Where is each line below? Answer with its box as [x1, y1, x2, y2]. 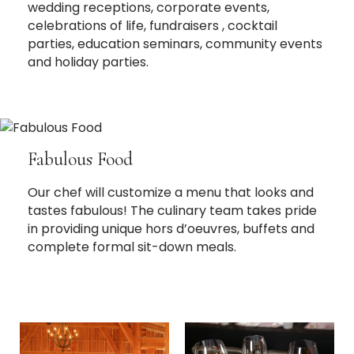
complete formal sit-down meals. [28, 237, 236, 256]
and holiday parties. [28, 52, 149, 71]
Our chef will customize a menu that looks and [28, 183, 314, 201]
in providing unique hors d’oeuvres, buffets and [28, 219, 314, 238]
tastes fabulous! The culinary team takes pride [28, 201, 317, 220]
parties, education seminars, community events [28, 34, 322, 53]
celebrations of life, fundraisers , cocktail [28, 16, 277, 35]
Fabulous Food [28, 147, 133, 171]
